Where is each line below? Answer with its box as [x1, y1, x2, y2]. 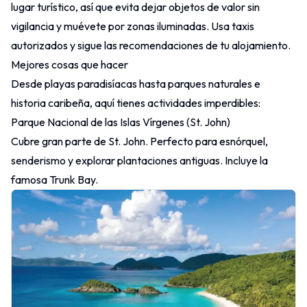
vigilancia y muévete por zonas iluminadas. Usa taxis [11, 19, 254, 33]
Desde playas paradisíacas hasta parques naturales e [11, 77, 260, 90]
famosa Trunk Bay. [11, 173, 98, 186]
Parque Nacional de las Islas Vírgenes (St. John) [11, 115, 230, 129]
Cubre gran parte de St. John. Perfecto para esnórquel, [11, 134, 268, 148]
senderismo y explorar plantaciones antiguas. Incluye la [11, 153, 268, 167]
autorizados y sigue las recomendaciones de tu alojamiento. [11, 38, 291, 52]
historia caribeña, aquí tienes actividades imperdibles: [11, 96, 260, 110]
